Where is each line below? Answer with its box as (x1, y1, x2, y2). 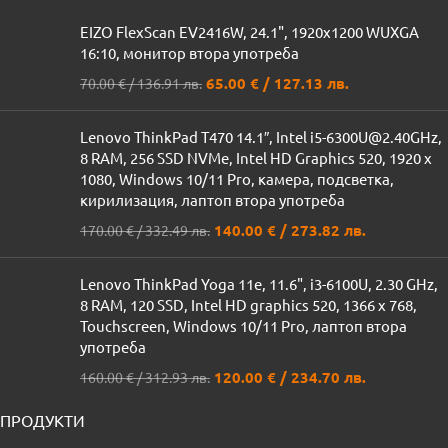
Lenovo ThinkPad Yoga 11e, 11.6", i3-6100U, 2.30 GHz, (80, 274, 438, 293)
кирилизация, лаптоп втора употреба (80, 190, 345, 209)
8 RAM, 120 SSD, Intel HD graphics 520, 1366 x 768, (80, 295, 417, 314)
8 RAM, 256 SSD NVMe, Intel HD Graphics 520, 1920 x (80, 148, 432, 167)
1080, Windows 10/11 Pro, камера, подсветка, (80, 169, 394, 188)
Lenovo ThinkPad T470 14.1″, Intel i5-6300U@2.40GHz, (80, 127, 442, 146)
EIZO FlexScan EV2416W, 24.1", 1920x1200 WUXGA (80, 22, 419, 41)
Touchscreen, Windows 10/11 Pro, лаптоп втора (80, 316, 407, 335)
